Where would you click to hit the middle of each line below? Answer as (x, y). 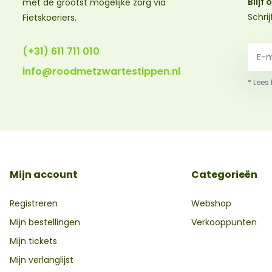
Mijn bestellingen (45, 223)
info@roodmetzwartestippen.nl (101, 71)
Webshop (212, 204)
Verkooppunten (224, 223)
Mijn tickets (33, 241)
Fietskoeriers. (49, 18)
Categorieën (225, 175)
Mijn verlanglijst (41, 260)
